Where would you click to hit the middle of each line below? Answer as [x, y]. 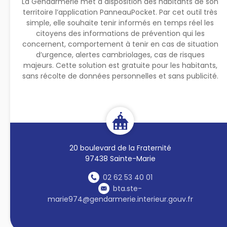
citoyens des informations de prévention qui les [120, 33]
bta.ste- [128, 188]
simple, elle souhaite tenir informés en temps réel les [120, 23]
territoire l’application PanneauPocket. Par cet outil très [120, 12]
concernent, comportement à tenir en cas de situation [120, 44]
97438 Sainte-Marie [120, 158]
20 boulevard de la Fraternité [120, 148]
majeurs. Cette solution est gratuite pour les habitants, [120, 65]
